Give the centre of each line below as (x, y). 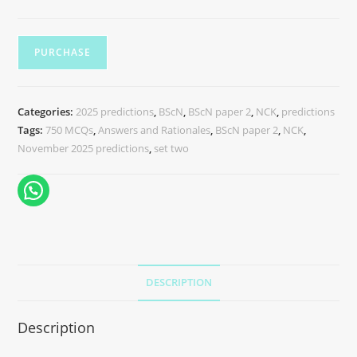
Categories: (47, 112)
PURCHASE (63, 53)
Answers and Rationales (155, 130)
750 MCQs (70, 130)
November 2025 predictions (84, 149)
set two (172, 149)
